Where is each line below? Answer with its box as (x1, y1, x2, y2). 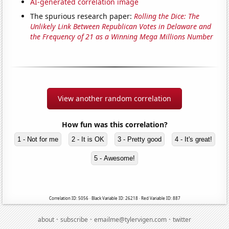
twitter (173, 215, 191, 224)
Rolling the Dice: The (134, 11, 200, 21)
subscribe (60, 215, 88, 224)
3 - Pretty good (117, 135, 162, 144)
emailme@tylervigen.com (94, 215, 167, 224)
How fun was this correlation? (61, 120, 168, 130)
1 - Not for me (17, 135, 58, 144)
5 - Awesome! (94, 154, 135, 163)
